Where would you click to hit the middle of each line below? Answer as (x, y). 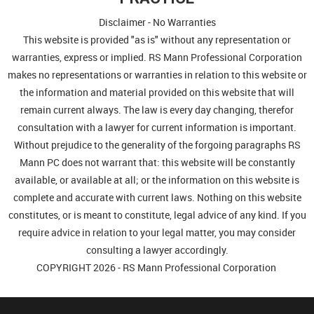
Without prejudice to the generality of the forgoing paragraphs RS (157, 145)
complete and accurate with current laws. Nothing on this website (157, 197)
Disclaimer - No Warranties (157, 22)
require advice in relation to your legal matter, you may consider (157, 232)
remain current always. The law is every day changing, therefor (157, 110)
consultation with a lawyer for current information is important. (157, 127)
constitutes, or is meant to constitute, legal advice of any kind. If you (157, 215)
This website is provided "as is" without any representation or (157, 40)
